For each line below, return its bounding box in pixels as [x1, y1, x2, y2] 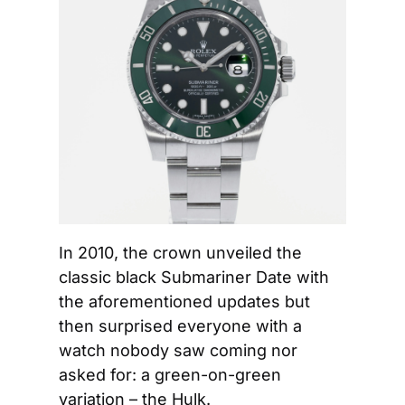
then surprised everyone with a [59, 316, 302, 335]
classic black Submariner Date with [59, 268, 329, 287]
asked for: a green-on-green [59, 365, 281, 384]
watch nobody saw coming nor [59, 341, 297, 360]
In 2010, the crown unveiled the [59, 243, 302, 262]
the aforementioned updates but [59, 292, 310, 311]
